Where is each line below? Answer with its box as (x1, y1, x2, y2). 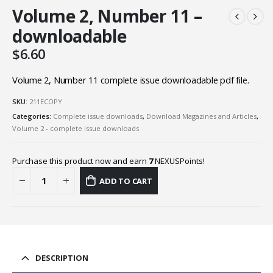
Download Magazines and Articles (146, 111, 257, 121)
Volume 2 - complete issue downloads (12, 123, 139, 133)
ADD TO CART (99, 175, 152, 186)
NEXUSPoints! (153, 155, 205, 167)
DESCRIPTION (35, 252, 88, 264)
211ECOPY (29, 97, 62, 107)
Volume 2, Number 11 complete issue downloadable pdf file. (12, 73, 249, 86)
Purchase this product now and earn (12, 155, 149, 167)
